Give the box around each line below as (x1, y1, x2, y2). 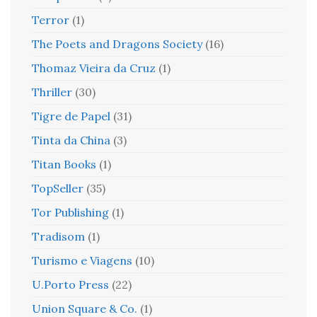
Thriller (32, 85, 72, 99)
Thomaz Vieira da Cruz (32, 61, 156, 75)
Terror (32, 13, 69, 27)
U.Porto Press (32, 277, 109, 292)
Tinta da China (32, 133, 110, 147)
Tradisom (32, 229, 85, 243)
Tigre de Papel (32, 109, 110, 123)
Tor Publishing (32, 205, 109, 219)
